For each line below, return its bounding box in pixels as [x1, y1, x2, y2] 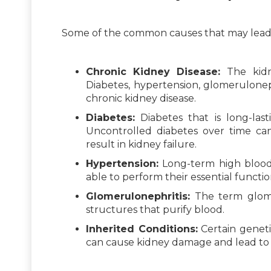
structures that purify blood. [86, 203, 224, 215]
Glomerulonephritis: [86, 190, 190, 202]
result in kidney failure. [86, 138, 197, 150]
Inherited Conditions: [86, 223, 198, 235]
